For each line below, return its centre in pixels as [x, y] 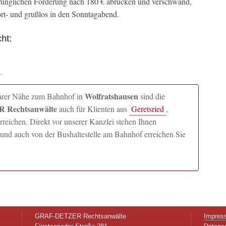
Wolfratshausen [111, 96]
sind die [152, 96]
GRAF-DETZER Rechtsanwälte [81, 216]
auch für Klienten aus [93, 109]
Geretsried [148, 109]
